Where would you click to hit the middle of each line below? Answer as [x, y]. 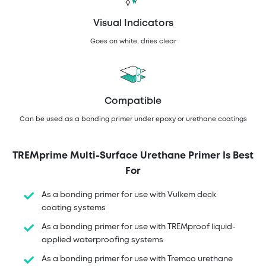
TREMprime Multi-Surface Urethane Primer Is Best [133, 156]
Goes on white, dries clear [133, 42]
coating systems [74, 208]
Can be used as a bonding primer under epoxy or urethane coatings [133, 119]
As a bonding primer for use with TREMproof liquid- [139, 227]
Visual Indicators [133, 24]
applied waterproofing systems [103, 240]
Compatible [133, 101]
